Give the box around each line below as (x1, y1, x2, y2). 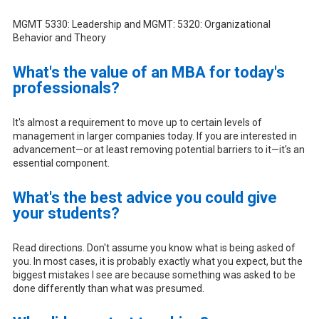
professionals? (12, 78, 120, 97)
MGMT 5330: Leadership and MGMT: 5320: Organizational (12, 18, 271, 30)
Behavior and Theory (12, 31, 106, 43)
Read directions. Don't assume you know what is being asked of (12, 241, 296, 253)
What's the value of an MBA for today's (12, 63, 285, 81)
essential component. (12, 157, 110, 169)
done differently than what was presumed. (12, 282, 204, 294)
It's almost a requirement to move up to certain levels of (12, 116, 262, 128)
